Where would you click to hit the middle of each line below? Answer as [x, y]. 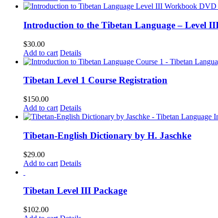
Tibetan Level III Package [75, 191]
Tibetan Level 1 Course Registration [95, 80]
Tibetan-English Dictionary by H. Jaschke [107, 135]
